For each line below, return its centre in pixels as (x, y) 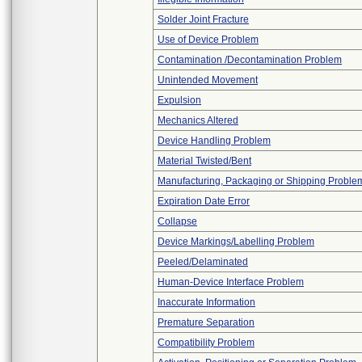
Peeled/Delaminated (203, 262)
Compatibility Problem (206, 343)
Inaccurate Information (206, 302)
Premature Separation (206, 322)
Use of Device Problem (208, 40)
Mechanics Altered (198, 120)
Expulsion (179, 100)
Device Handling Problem (214, 141)
